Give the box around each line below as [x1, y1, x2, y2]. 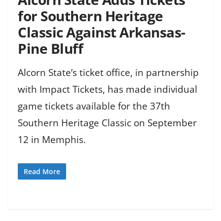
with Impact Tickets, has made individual [18, 83, 197, 96]
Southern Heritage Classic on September [18, 116, 197, 130]
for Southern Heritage [18, 6, 163, 26]
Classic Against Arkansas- [18, 23, 185, 42]
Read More [24, 166, 60, 176]
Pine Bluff [18, 39, 83, 58]
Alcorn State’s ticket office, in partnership [18, 66, 199, 79]
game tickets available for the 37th [18, 100, 170, 113]
